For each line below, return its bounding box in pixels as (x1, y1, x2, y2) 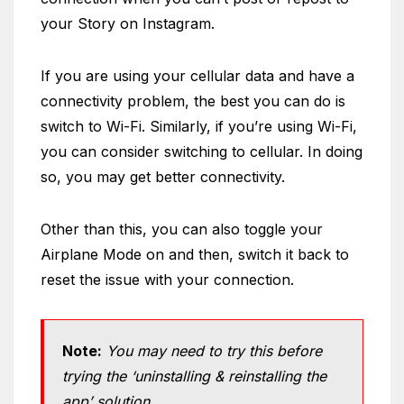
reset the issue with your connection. (41, 270, 294, 289)
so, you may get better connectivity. (41, 167, 289, 186)
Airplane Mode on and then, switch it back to (41, 244, 349, 263)
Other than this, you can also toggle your (41, 219, 323, 238)
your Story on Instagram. (41, 14, 219, 32)
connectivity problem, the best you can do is (41, 91, 345, 110)
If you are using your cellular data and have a (41, 66, 354, 85)
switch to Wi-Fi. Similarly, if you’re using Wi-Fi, (41, 116, 357, 135)
